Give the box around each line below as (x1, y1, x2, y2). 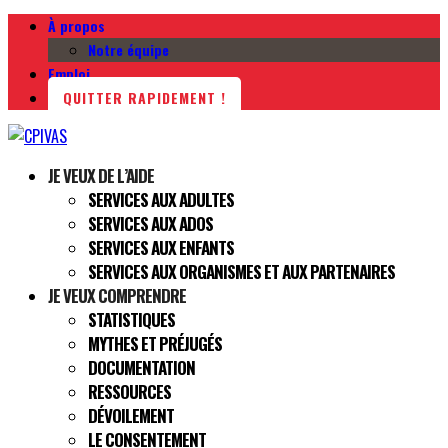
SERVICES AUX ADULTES (88, 187, 234, 212)
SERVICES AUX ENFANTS (88, 235, 234, 260)
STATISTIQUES (88, 307, 175, 332)
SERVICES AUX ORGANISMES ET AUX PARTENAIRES (88, 259, 395, 284)
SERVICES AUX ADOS (88, 211, 213, 236)
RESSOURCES (88, 379, 171, 404)
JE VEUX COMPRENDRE (48, 283, 186, 308)
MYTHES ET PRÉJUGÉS (88, 331, 222, 356)
